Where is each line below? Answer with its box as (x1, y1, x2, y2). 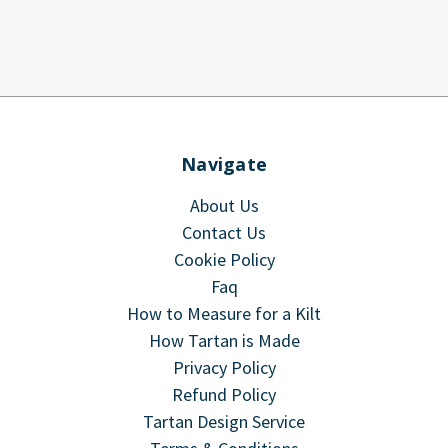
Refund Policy (172, 383, 276, 407)
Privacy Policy (172, 356, 276, 380)
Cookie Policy (173, 248, 275, 272)
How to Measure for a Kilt (127, 302, 321, 326)
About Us (189, 194, 259, 218)
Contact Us (182, 221, 266, 245)
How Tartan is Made (148, 329, 300, 353)
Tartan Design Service (143, 410, 305, 434)
